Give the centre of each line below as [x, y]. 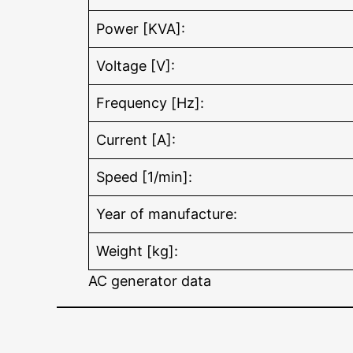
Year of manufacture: [167, 214]
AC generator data [150, 281]
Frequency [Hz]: [150, 103]
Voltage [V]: [136, 66]
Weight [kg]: [137, 251]
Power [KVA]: [141, 29]
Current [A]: [136, 140]
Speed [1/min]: [144, 177]
